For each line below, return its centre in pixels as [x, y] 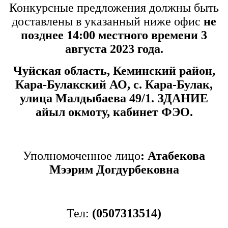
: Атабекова [173, 156]
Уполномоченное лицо [82, 156]
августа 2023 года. [114, 49]
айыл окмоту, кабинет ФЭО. [114, 112]
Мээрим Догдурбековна [114, 170]
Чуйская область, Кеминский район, [114, 71]
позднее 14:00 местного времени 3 [114, 35]
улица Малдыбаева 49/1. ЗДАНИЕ [114, 98]
